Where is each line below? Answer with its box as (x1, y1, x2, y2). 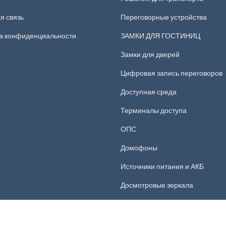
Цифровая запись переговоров (121, 69, 222, 77)
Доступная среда (121, 87, 177, 96)
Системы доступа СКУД (121, 199, 197, 208)
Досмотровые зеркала (121, 181, 193, 189)
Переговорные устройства (121, 13, 207, 21)
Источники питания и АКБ (121, 162, 204, 171)
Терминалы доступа (121, 106, 187, 115)
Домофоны (121, 143, 157, 152)
